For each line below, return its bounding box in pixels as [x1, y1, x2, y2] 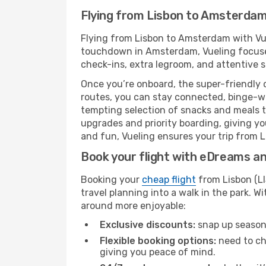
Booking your [81, 174, 142, 185]
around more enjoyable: [81, 200, 186, 211]
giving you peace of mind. [100, 246, 216, 258]
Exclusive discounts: [100, 219, 195, 230]
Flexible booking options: [100, 235, 216, 246]
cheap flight [142, 174, 196, 185]
